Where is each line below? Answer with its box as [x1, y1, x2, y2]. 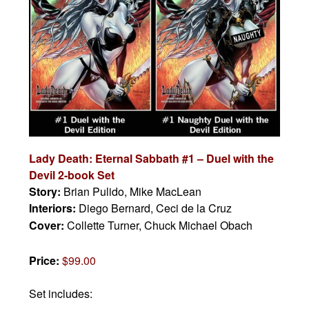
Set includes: [29, 285, 93, 301]
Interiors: [29, 199, 79, 216]
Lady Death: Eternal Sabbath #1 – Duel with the [29, 150, 275, 166]
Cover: [29, 217, 68, 233]
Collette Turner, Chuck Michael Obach [67, 217, 253, 233]
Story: [29, 183, 64, 199]
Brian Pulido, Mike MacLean [63, 183, 202, 199]
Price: [29, 252, 63, 268]
